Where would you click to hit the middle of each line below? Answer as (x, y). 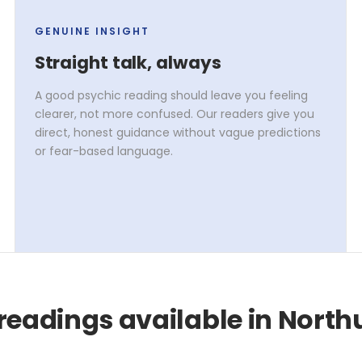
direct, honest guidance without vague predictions (177, 132)
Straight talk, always (128, 62)
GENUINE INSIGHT (92, 31)
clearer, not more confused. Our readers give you (174, 114)
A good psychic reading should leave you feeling (171, 95)
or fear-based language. (103, 151)
